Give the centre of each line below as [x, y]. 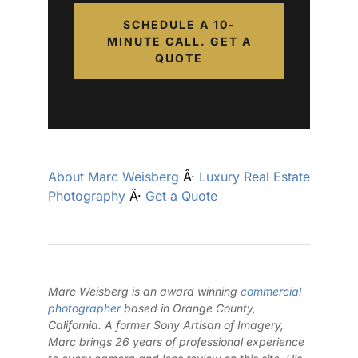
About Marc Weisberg [113, 177]
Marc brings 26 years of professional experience [176, 342]
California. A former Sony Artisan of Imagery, [166, 325]
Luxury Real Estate [255, 177]
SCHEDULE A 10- [179, 24]
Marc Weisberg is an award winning [144, 292]
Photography [87, 196]
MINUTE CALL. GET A [179, 41]
